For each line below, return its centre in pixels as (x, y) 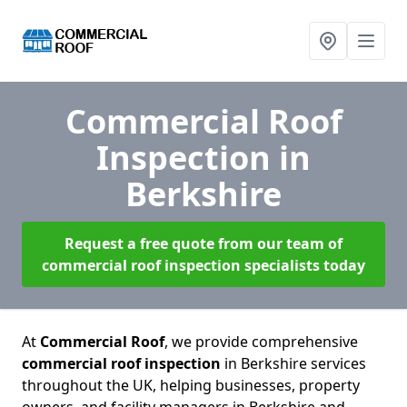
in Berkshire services (295, 363)
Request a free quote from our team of (203, 243)
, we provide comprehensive (261, 342)
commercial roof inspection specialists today (203, 265)
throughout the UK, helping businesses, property (191, 385)
